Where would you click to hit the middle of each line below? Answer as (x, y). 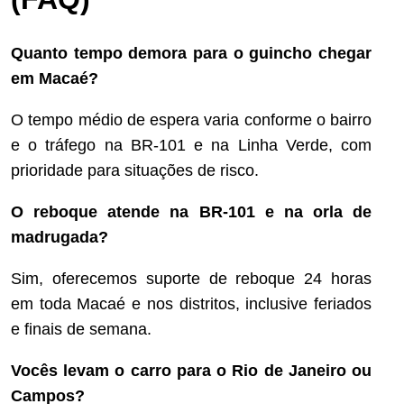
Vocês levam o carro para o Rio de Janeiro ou (191, 370)
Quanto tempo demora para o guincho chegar (191, 53)
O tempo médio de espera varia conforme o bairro (191, 119)
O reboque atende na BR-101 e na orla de (191, 211)
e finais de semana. (81, 329)
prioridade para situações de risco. (135, 170)
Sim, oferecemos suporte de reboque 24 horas (191, 278)
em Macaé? (55, 78)
